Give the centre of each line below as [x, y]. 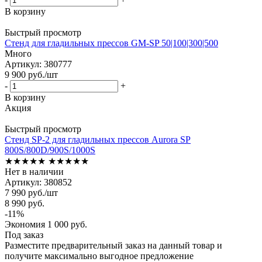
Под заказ [24, 235]
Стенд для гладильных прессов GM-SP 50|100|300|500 [111, 43]
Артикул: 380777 [38, 64]
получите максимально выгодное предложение [99, 256]
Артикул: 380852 [38, 182]
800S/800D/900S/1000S [50, 150]
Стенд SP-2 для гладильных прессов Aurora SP [98, 139]
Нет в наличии [34, 171]
